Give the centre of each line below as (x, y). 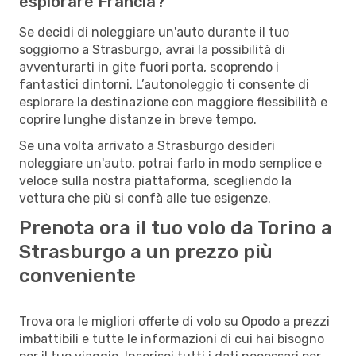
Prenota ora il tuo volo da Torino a (176, 228)
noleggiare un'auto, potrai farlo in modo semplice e (170, 163)
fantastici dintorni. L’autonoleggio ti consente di (164, 84)
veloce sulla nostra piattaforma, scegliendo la (155, 180)
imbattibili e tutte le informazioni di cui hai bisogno (172, 339)
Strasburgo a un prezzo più (146, 252)
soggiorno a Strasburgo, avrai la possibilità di (152, 49)
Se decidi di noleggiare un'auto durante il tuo (154, 32)
